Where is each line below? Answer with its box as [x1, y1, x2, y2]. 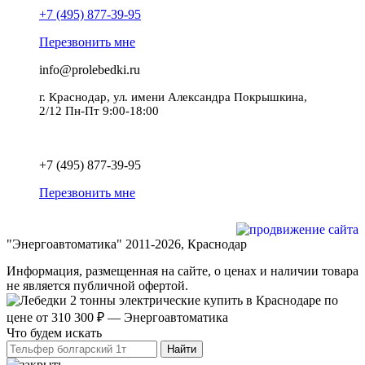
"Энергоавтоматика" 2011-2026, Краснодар [7, 237, 247, 252]
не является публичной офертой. [7, 279, 188, 293]
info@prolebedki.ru [39, 63, 140, 77]
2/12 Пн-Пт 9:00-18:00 [39, 104, 159, 118]
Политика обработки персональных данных [39, 130, 272, 144]
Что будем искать [7, 326, 102, 341]
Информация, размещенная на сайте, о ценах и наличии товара [7, 264, 358, 279]
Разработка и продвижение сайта [77, 222, 229, 235]
